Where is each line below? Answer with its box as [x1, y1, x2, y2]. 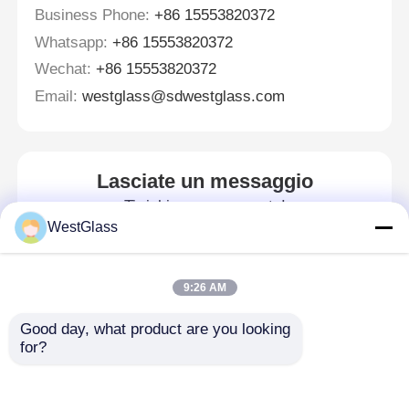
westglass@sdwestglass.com [82, 87, 286, 105]
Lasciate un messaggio [96, 170, 313, 193]
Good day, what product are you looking [20, 320, 290, 338]
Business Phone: [35, 5, 151, 24]
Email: [35, 87, 79, 105]
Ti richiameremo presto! [123, 196, 286, 215]
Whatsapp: [35, 33, 109, 51]
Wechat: [35, 60, 92, 79]
